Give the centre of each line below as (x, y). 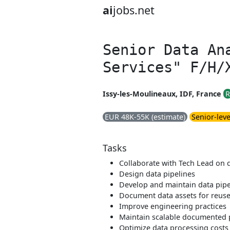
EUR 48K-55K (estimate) (145, 117)
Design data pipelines (157, 174)
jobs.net (134, 10)
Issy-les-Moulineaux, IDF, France (162, 94)
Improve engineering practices (173, 206)
